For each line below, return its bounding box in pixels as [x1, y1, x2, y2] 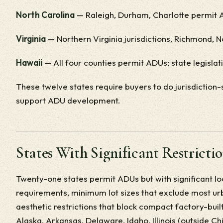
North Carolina [16, 9, 75, 20]
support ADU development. [16, 95, 120, 106]
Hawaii [16, 57, 42, 68]
